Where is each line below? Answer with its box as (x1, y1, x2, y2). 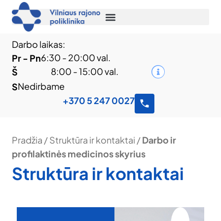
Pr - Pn (12, 52, 41, 64)
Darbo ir (142, 134, 176, 146)
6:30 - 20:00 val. (41, 52, 110, 63)
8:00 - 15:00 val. (51, 66, 119, 77)
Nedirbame (18, 80, 65, 92)
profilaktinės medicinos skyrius (12, 148, 146, 159)
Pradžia (12, 134, 42, 146)
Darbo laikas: (12, 38, 65, 50)
